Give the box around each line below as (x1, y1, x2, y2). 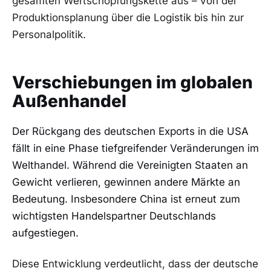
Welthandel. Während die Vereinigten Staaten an (12, 158, 248, 171)
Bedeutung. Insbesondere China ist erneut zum (12, 192, 240, 205)
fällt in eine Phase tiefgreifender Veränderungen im (12, 142, 259, 154)
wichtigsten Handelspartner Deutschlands (12, 209, 216, 222)
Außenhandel (12, 90, 126, 111)
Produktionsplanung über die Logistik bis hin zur (12, 11, 244, 24)
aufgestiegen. (12, 226, 79, 239)
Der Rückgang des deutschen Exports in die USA (12, 125, 249, 137)
